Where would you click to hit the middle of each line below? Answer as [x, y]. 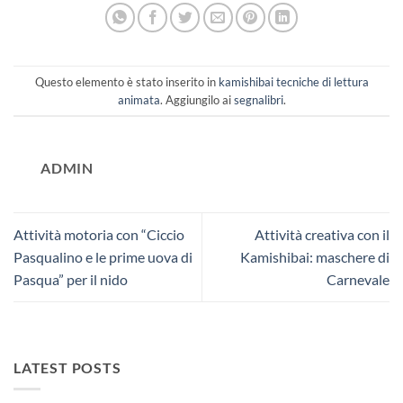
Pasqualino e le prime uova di [103, 257]
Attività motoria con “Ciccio [99, 235]
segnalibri [258, 99]
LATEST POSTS [67, 367]
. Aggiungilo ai [197, 99]
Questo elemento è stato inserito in [126, 81]
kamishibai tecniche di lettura [293, 81]
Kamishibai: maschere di [315, 257]
